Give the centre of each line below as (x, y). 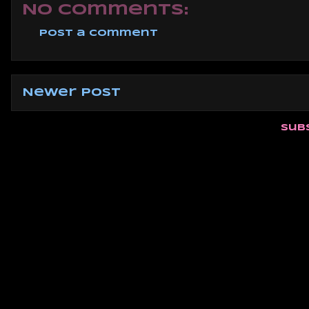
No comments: (105, 10)
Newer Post (71, 93)
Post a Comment (99, 33)
